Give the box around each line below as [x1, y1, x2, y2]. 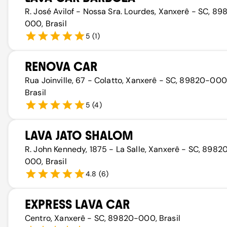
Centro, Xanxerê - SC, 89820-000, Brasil [25, 213, 180, 223]
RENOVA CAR [25, 59, 98, 74]
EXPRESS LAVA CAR [25, 197, 130, 212]
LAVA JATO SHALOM [25, 128, 134, 143]
